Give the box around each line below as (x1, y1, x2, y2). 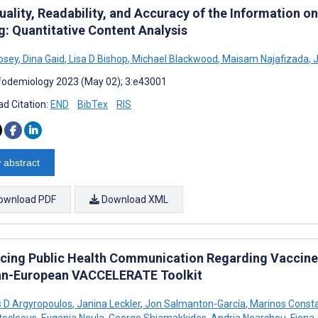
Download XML (99, 193, 168, 205)
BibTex (77, 98, 108, 110)
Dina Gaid (21, 53, 65, 65)
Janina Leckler (75, 297, 141, 309)
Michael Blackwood (130, 53, 218, 65)
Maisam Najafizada (220, 53, 309, 65)
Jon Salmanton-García (143, 297, 246, 309)
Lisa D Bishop (67, 53, 128, 65)
